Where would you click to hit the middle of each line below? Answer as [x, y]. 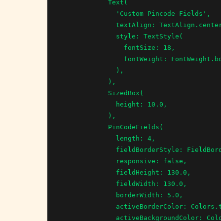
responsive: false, [88, 161]
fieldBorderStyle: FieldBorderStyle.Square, [88, 149]
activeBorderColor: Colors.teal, [88, 206]
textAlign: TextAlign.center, [88, 25]
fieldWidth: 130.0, [88, 184]
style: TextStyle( [88, 36]
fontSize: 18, [92, 47]
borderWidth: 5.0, [88, 195]
